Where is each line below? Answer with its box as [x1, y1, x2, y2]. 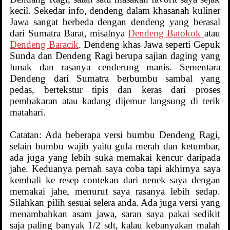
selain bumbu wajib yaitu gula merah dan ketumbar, [10, 140, 220, 151]
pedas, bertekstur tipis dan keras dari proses [10, 84, 220, 95]
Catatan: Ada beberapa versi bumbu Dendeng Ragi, [10, 129, 220, 140]
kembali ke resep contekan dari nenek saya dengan [10, 174, 220, 185]
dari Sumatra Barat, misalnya [10, 27, 128, 39]
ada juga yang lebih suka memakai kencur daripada [10, 151, 220, 163]
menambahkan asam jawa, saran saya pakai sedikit [10, 208, 220, 219]
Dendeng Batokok [128, 27, 204, 39]
